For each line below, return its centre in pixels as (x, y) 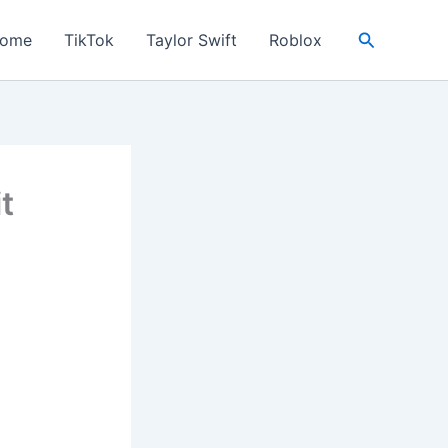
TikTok (88, 40)
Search (386, 37)
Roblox (295, 40)
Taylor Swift (191, 40)
